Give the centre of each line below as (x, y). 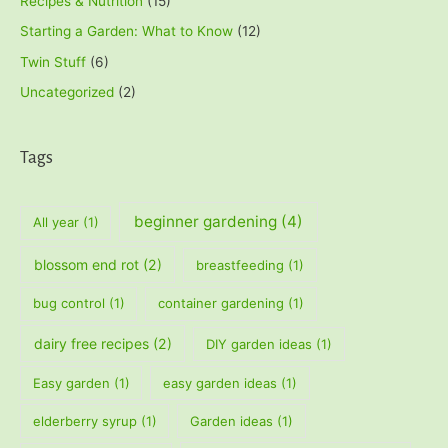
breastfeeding (239, 264)
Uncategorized (67, 92)
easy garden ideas (220, 382)
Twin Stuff (53, 61)
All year (55, 222)
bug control (68, 303)
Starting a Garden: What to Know (126, 31)
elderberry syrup (84, 420)
